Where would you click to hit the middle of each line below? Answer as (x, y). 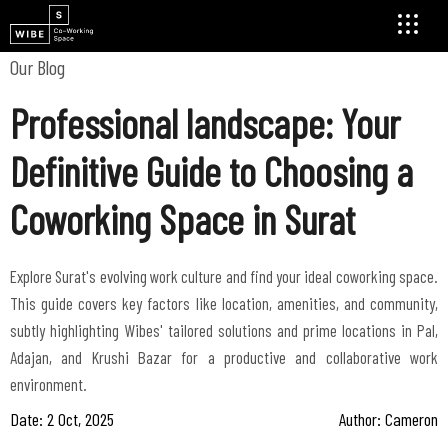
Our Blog (37, 67)
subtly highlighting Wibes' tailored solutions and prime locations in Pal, (224, 330)
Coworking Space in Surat (182, 219)
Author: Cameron (388, 419)
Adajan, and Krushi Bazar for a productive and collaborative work (224, 357)
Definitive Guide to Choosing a (211, 171)
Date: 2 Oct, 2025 (62, 419)
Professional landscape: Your (205, 123)
